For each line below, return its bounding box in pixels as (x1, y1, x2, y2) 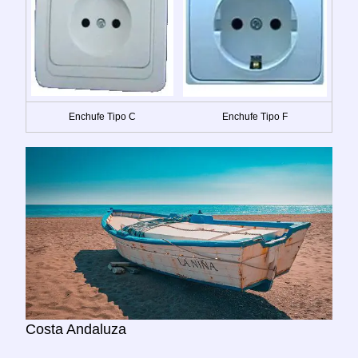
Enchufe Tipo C (69, 110, 136, 122)
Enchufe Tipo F (222, 110, 288, 122)
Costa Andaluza (26, 320, 126, 337)
